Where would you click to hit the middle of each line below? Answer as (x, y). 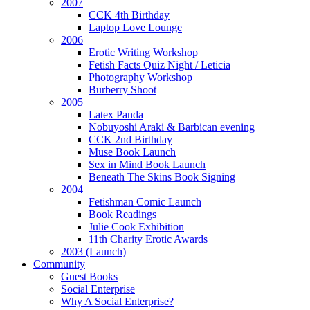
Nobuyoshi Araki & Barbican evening (172, 127)
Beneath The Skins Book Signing (162, 176)
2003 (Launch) (93, 251)
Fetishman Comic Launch (145, 201)
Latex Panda (116, 114)
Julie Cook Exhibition (136, 226)
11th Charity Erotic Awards (148, 239)
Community (59, 264)
